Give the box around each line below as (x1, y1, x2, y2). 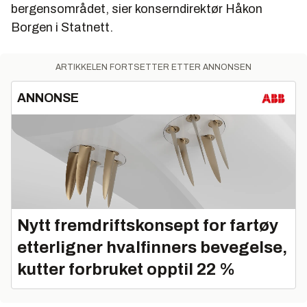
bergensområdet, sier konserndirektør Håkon (11, 1, 262, 16)
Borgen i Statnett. (11, 20, 113, 34)
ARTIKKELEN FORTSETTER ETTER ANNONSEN (56, 62, 251, 72)
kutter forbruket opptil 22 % (17, 260, 235, 278)
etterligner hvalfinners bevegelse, (17, 238, 287, 256)
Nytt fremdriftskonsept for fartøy (17, 216, 278, 234)
